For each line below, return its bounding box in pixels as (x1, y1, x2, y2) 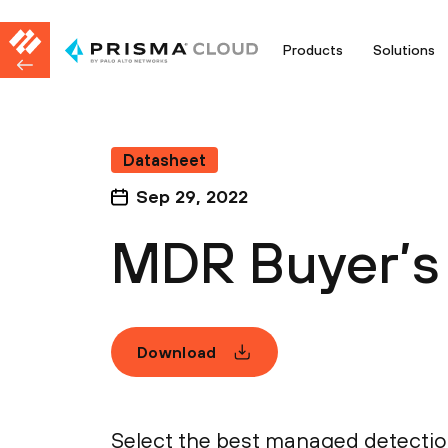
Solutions (373, 41, 435, 58)
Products (283, 41, 343, 58)
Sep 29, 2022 (136, 186, 248, 207)
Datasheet (123, 151, 206, 169)
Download (137, 343, 217, 361)
